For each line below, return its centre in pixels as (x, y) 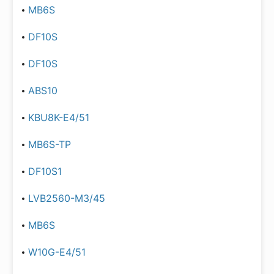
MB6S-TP (50, 144)
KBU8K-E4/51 (59, 117)
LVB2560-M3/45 (67, 198)
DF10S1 (45, 171)
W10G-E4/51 (57, 252)
